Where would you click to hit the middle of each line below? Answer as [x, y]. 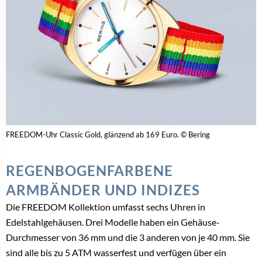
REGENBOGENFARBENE [89, 170]
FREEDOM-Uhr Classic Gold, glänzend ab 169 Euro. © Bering [108, 134]
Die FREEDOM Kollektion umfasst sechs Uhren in [106, 206]
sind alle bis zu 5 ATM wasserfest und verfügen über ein [116, 252]
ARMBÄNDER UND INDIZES [103, 189]
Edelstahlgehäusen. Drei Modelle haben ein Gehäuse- [113, 222]
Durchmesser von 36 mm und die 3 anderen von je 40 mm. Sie [128, 237]
